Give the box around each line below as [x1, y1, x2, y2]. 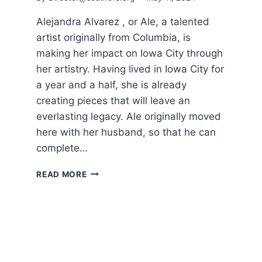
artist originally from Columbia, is [36, 31, 191, 43]
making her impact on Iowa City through [36, 47, 223, 59]
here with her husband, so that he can [36, 126, 216, 138]
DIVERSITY [86, 215, 133, 225]
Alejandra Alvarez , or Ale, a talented [36, 15, 210, 27]
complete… [36, 142, 88, 154]
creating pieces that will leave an [36, 94, 191, 106]
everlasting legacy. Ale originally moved [36, 110, 222, 122]
